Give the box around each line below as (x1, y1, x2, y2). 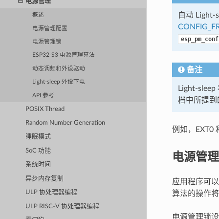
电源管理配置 (32, 25, 68, 31)
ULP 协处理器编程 (25, 189, 78, 196)
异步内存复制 (25, 175, 64, 182)
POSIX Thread (25, 106, 65, 112)
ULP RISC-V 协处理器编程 (25, 203, 100, 210)
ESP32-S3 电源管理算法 (32, 52, 95, 58)
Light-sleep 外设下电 (32, 79, 86, 85)
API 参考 (32, 92, 55, 98)
